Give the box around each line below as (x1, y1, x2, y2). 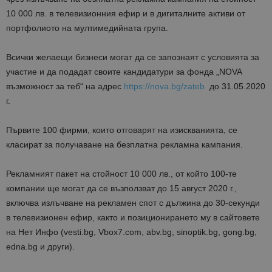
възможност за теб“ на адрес (6, 81, 124, 92)
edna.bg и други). (6, 242, 75, 252)
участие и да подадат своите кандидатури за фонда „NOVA (6, 67, 242, 77)
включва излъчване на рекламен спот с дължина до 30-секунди (6, 198, 260, 208)
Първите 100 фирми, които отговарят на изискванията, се (6, 125, 237, 135)
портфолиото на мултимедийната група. (6, 23, 168, 33)
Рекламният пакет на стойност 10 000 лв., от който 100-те (6, 169, 237, 179)
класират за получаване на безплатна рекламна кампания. (6, 140, 243, 150)
